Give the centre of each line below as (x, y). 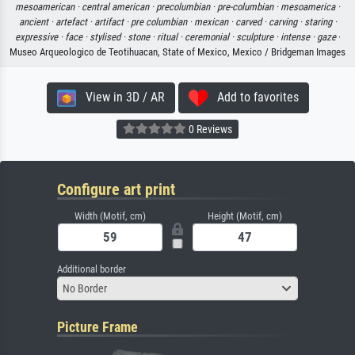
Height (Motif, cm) (245, 216)
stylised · (108, 37)
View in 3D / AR (120, 97)
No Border (85, 288)
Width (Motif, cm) (110, 216)
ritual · (170, 37)
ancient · (37, 22)
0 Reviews (209, 129)
